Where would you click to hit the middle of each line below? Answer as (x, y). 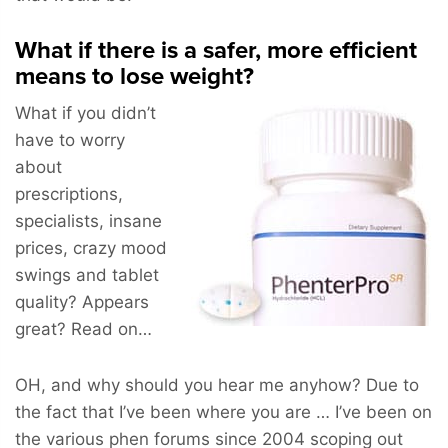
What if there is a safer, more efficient (216, 50)
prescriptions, (69, 193)
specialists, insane (88, 220)
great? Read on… (83, 328)
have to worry (70, 139)
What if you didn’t (85, 112)
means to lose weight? (134, 76)
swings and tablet (87, 274)
